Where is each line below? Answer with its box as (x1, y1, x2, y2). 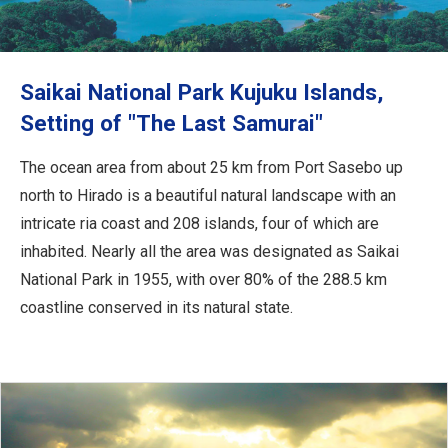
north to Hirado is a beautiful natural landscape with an (20, 185, 396, 205)
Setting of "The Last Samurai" (20, 109, 323, 136)
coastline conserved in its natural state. (20, 297, 293, 317)
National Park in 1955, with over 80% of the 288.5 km (20, 269, 387, 289)
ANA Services (24, 62, 147, 83)
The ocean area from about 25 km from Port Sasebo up (20, 157, 403, 177)
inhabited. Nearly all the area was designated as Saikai (20, 241, 399, 261)
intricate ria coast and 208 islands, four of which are (20, 213, 379, 233)
